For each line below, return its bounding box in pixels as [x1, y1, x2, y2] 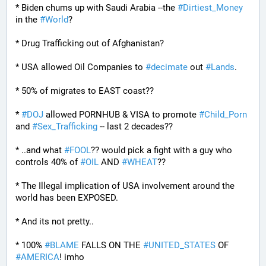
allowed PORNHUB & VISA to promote [43, 109, 199, 120]
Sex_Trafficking [37, 121, 97, 132]
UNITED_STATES [148, 240, 216, 251]
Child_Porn [204, 109, 247, 120]
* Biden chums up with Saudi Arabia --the [15, 2, 178, 13]
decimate [151, 62, 188, 72]
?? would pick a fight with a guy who [91, 145, 232, 156]
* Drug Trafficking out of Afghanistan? [15, 38, 164, 49]
